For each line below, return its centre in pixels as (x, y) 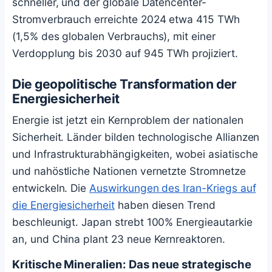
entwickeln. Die (51, 188)
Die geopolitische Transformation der (124, 84)
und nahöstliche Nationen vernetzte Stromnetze (129, 171)
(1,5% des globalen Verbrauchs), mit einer (114, 36)
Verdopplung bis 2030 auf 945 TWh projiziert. (125, 53)
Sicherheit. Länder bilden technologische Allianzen (136, 137)
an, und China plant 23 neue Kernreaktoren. (119, 239)
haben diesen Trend (165, 205)
